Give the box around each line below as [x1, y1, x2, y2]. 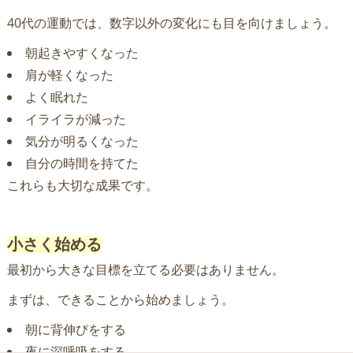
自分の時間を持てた [24, 154, 139, 173]
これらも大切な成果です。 [6, 176, 158, 195]
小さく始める [6, 236, 102, 254]
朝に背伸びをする [24, 321, 126, 339]
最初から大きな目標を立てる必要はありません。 [6, 261, 284, 279]
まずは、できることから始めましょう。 [6, 291, 234, 309]
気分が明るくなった [24, 132, 139, 150]
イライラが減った [24, 110, 126, 128]
